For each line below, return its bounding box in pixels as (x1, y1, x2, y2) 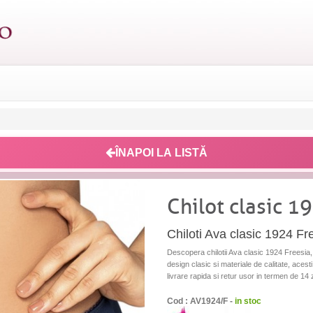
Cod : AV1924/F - (167, 296, 235, 306)
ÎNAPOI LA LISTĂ (115, 146, 208, 159)
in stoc (235, 296, 261, 306)
